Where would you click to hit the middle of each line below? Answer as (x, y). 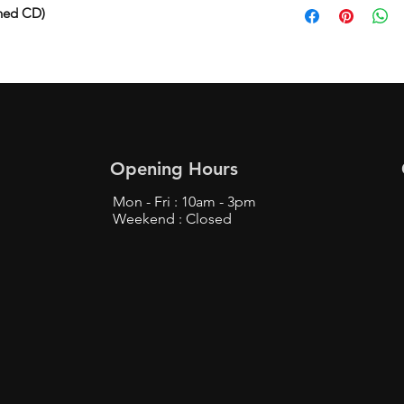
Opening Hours (174, 168)
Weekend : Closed (172, 218)
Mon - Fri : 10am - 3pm (184, 201)
